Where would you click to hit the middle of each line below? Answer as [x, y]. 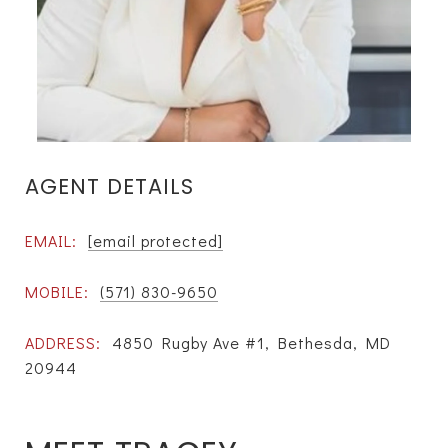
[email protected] [155, 240]
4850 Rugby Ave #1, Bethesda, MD [251, 342]
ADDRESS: [63, 342]
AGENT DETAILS [109, 186]
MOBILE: [57, 291]
